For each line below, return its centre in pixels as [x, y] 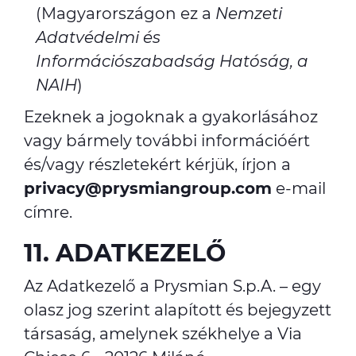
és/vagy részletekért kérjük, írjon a [157, 164]
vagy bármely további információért [167, 141]
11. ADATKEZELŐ [125, 253]
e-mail [299, 188]
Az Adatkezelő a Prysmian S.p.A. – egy [172, 286]
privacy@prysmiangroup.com [148, 188]
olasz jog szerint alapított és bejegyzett [178, 310]
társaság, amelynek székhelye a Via [163, 334]
